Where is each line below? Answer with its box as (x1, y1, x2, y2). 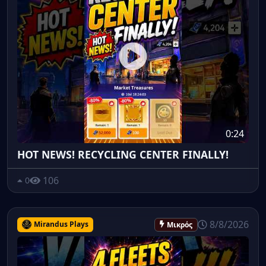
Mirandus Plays (33, 219, 88, 230)
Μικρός (167, 219, 192, 230)
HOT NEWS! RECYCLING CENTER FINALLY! (17, 147, 229, 161)
